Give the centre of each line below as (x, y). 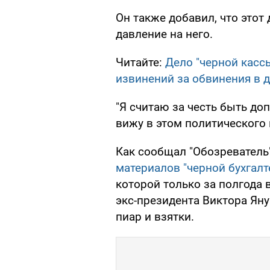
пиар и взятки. (155, 217)
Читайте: (140, 63)
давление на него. (164, 34)
